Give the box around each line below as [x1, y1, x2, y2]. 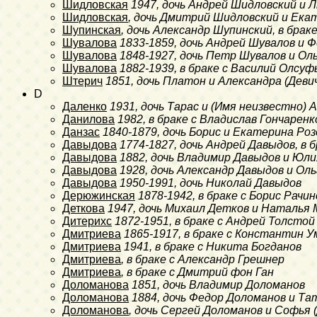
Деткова [62, 202, 105, 214]
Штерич [62, 74, 103, 87]
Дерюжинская [62, 189, 135, 202]
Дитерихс [62, 214, 112, 227]
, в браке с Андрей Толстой [169, 214, 315, 227]
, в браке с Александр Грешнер [121, 253, 284, 265]
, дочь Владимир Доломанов [157, 278, 305, 291]
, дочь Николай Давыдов [174, 176, 301, 189]
